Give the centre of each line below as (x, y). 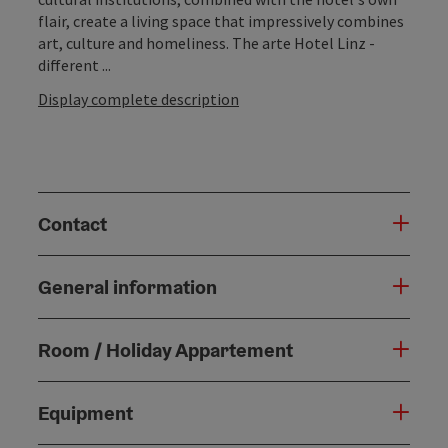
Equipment (85, 412)
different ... (74, 64)
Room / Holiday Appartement (165, 349)
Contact (72, 223)
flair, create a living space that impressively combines (221, 20)
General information (127, 286)
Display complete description (138, 98)
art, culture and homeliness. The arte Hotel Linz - (206, 42)
